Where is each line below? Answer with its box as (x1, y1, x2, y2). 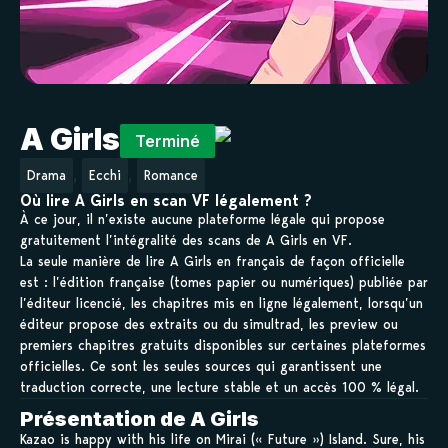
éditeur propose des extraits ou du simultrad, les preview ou (20, 316, 398, 333)
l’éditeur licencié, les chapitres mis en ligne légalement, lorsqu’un (20, 295, 423, 312)
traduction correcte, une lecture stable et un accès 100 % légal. (20, 379, 419, 396)
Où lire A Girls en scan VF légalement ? (20, 191, 312, 211)
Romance (144, 167, 198, 184)
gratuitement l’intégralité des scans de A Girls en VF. (20, 232, 352, 249)
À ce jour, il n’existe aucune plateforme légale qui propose (20, 211, 385, 228)
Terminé (135, 131, 200, 152)
